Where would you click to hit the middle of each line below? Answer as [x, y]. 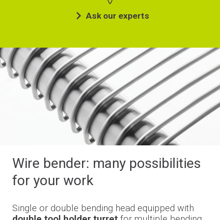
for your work [53, 180]
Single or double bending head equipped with [103, 208]
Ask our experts [117, 15]
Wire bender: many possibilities [106, 163]
